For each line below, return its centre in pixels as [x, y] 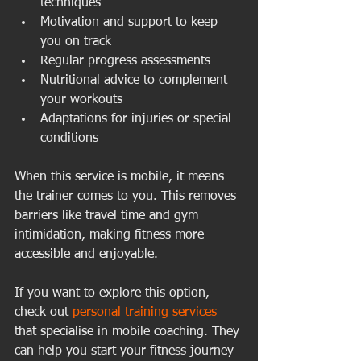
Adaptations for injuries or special [138, 119]
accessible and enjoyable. [86, 254]
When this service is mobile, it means [121, 177]
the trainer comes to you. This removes [127, 196]
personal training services [145, 312]
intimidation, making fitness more [111, 235]
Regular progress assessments [125, 61]
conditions [69, 138]
